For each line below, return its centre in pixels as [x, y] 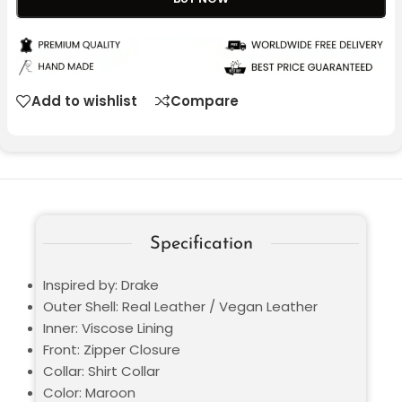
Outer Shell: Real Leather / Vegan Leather [180, 306]
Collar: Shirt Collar [101, 371]
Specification [201, 244]
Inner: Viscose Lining [108, 328]
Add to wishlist [84, 101]
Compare [205, 101]
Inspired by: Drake [101, 284]
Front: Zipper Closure [112, 349]
